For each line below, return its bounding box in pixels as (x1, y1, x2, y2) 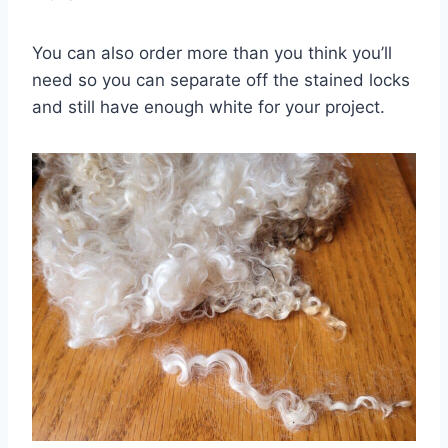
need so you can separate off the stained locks (32, 69, 410, 90)
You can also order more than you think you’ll (32, 42, 392, 63)
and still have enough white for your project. (32, 96, 385, 117)
